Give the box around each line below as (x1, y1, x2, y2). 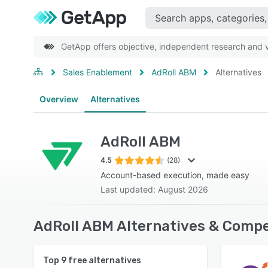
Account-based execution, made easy (100, 170, 249, 180)
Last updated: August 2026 (100, 184, 208, 194)
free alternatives (66, 255, 141, 266)
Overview (39, 94, 78, 104)
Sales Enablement (63, 67, 132, 77)
